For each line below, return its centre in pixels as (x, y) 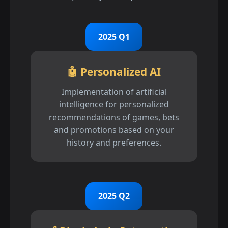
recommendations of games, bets (114, 117)
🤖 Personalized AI (114, 72)
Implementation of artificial (114, 92)
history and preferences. (114, 143)
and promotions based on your (114, 130)
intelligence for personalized (114, 105)
